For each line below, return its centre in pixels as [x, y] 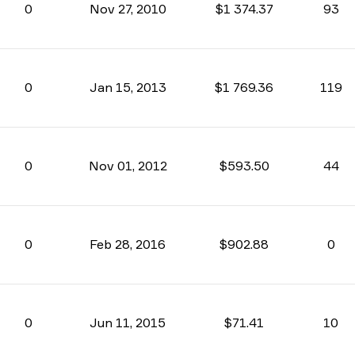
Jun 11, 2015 [128, 323]
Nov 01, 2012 [128, 166]
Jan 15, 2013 [128, 87]
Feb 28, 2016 [128, 244]
